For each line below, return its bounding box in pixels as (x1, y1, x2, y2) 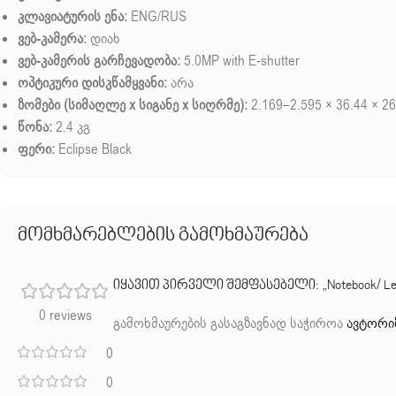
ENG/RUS (127, 7, 187, 27)
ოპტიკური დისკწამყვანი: (18, 73, 167, 94)
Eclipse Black (55, 140, 132, 160)
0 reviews (39, 306, 92, 326)
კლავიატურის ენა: (18, 7, 127, 27)
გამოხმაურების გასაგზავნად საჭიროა (113, 314, 346, 334)
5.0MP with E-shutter (180, 51, 300, 72)
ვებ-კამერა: (18, 29, 87, 49)
